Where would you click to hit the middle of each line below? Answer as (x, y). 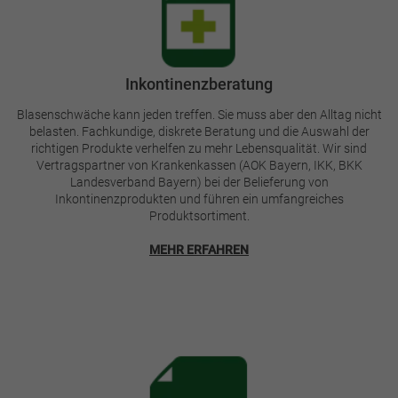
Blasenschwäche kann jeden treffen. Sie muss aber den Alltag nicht (199, 114)
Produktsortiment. (199, 215)
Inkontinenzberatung (199, 84)
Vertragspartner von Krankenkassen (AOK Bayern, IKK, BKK (199, 165)
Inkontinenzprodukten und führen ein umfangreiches (199, 199)
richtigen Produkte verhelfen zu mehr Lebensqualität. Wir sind (199, 148)
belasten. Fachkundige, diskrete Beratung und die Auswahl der (199, 131)
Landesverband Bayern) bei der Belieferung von (199, 182)
